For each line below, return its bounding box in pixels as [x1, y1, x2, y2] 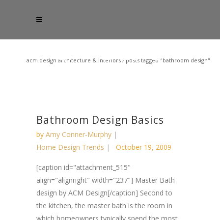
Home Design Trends [36, 142, 104, 152]
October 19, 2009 [116, 142, 171, 152]
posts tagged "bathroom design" [126, 56, 210, 64]
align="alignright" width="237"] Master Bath [36, 175, 175, 185]
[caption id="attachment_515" [36, 163, 131, 172]
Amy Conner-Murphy [46, 130, 111, 139]
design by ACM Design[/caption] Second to [36, 188, 172, 197]
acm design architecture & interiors [27, 56, 121, 64]
